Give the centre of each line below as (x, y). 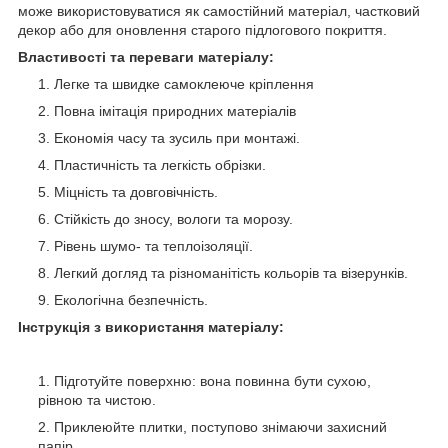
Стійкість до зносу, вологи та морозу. (173, 218)
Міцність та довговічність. (136, 191)
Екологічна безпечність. (131, 299)
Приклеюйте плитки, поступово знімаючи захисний (220, 426)
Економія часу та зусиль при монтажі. (177, 137)
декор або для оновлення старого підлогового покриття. (202, 29)
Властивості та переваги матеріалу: (146, 56)
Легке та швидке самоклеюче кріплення (186, 83)
